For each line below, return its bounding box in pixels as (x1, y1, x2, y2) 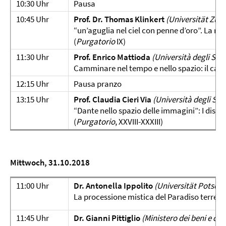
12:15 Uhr (16, 78, 49, 89)
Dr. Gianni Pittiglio (74, 212, 140, 223)
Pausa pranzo (74, 78, 122, 89)
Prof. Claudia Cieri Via (74, 93, 151, 105)
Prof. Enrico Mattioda (74, 51, 150, 63)
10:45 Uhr (16, 13, 49, 25)
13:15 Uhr (16, 93, 49, 105)
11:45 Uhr (16, 212, 49, 223)
